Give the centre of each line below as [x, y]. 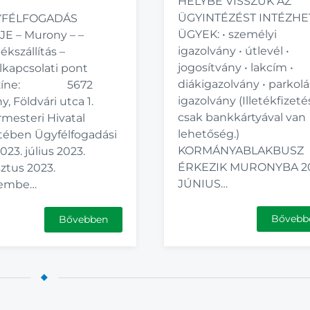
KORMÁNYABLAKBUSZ [241, 151]
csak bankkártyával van [242, 117]
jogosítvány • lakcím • [236, 67]
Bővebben [84, 219]
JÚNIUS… [203, 184]
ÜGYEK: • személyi [228, 34]
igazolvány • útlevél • [234, 51]
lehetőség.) [209, 134]
